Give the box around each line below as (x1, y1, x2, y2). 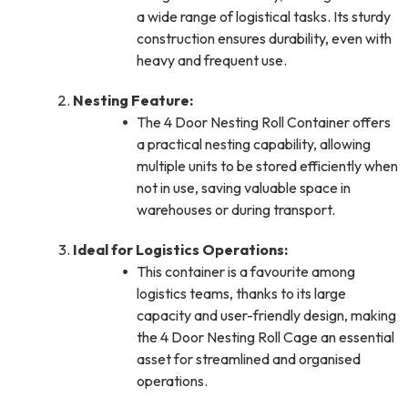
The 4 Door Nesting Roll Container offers (137, 113, 391, 132)
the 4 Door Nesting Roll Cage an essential (137, 328, 394, 347)
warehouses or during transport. (137, 200, 335, 219)
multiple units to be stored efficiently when (137, 157, 398, 176)
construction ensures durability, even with (137, 29, 392, 48)
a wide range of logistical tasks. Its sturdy (137, 7, 391, 26)
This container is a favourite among (137, 262, 355, 281)
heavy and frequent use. (137, 51, 287, 70)
